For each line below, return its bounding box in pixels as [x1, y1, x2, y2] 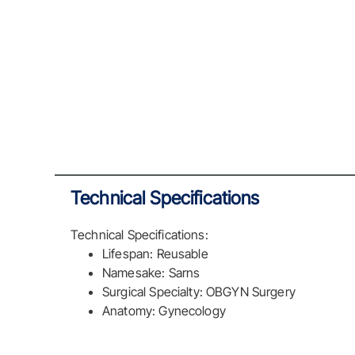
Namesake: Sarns [102, 265, 200, 281]
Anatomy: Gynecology [102, 303, 226, 319]
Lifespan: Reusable [102, 246, 208, 262]
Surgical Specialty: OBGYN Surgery [102, 284, 296, 300]
